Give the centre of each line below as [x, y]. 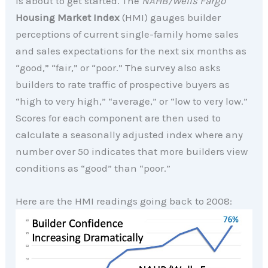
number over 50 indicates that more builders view [132, 151]
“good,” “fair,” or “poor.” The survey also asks [118, 67]
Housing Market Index [68, 17]
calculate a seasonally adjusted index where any [130, 134]
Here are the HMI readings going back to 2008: [124, 201]
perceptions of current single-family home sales [127, 34]
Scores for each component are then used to [118, 118]
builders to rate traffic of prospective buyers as [123, 84]
